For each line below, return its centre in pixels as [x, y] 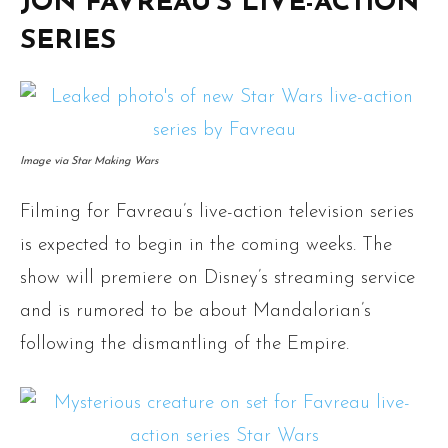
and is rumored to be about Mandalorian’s [195, 312]
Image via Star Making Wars [89, 162]
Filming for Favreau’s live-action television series [217, 213]
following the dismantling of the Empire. [184, 345]
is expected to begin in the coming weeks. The [206, 246]
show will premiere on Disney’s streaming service [217, 279]
